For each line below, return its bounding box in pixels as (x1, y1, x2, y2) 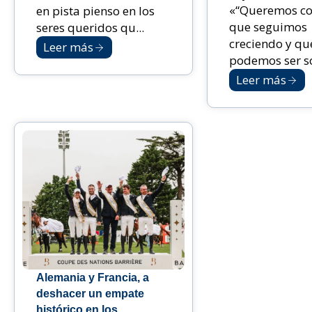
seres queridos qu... (36, 19, 144, 36)
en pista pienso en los (36, 3, 155, 19)
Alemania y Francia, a (36, 272, 149, 284)
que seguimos (228, 19, 307, 36)
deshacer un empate (36, 288, 144, 300)
